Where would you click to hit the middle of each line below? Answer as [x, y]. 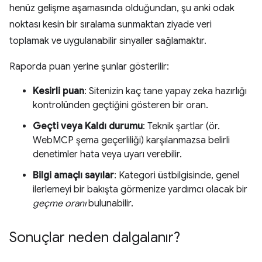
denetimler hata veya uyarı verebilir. [107, 154]
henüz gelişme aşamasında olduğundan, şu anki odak [122, 8]
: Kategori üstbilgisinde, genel [177, 175]
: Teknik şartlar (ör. [181, 126]
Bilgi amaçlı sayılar [73, 175]
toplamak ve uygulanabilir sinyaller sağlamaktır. [108, 41]
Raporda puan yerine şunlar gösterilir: [89, 67]
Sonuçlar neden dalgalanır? [95, 237]
